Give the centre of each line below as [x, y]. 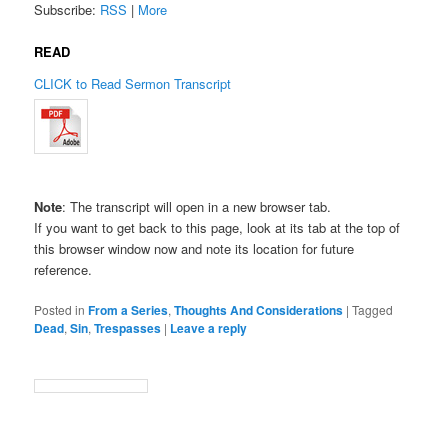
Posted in [60, 309]
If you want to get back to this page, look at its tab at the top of [217, 227]
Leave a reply [209, 327]
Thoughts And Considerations [259, 309]
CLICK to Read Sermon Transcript [133, 83]
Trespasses [128, 327]
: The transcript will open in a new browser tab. [197, 206]
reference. [63, 269]
